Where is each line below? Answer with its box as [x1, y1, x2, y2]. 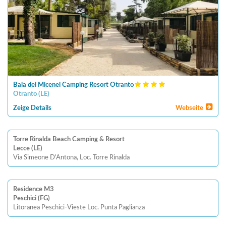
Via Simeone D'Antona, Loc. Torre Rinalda [13, 154, 130, 161]
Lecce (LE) [13, 145, 42, 152]
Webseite [176, 105, 205, 111]
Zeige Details [13, 105, 51, 111]
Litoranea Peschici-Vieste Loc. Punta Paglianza [13, 204, 145, 211]
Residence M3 [13, 186, 54, 193]
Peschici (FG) [13, 195, 50, 202]
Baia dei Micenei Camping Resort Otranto [13, 82, 134, 88]
